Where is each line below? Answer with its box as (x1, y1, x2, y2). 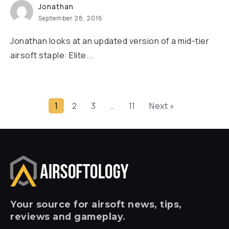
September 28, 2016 (38, 14, 103, 22)
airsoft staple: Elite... (10, 50, 93, 61)
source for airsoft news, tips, (33, 199, 182, 210)
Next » (149, 100, 175, 111)
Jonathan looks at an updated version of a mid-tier (10, 35, 209, 47)
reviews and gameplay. (10, 211, 126, 222)
